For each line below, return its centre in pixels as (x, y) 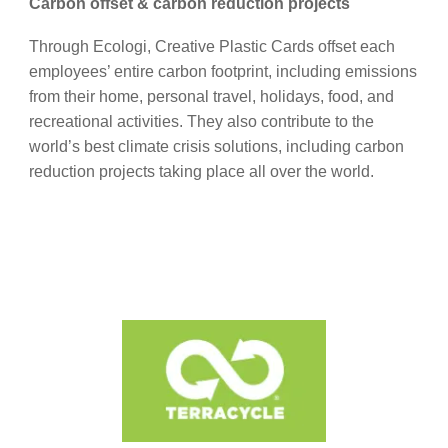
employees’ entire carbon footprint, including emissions (222, 71)
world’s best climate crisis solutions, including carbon (216, 146)
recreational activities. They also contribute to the (201, 121)
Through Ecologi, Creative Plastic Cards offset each (211, 46)
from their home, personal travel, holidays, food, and (211, 96)
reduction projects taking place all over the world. (201, 171)
